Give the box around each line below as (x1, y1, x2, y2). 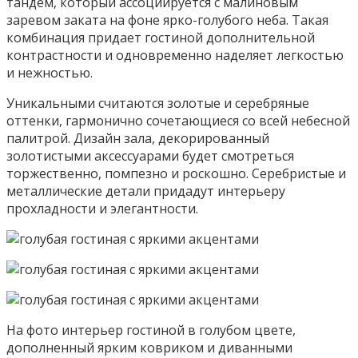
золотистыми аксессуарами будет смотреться (6, 146, 294, 165)
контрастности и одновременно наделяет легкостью (6, 46, 344, 64)
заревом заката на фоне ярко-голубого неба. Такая (6, 10, 328, 29)
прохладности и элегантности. (6, 199, 198, 217)
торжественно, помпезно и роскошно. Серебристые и (6, 164, 346, 182)
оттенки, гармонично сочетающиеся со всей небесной (6, 111, 350, 129)
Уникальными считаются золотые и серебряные (6, 93, 309, 112)
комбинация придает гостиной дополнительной (6, 28, 315, 46)
